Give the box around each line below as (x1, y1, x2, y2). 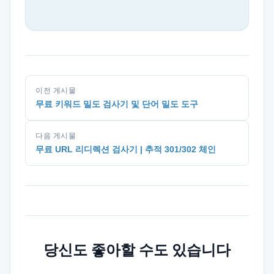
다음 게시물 (35, 131, 76, 140)
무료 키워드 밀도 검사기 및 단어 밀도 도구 (35, 99, 198, 109)
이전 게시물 (35, 86, 76, 95)
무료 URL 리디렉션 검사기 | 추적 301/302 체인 (35, 144, 216, 154)
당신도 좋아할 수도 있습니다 (43, 242, 231, 258)
